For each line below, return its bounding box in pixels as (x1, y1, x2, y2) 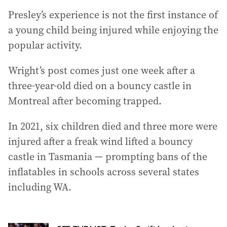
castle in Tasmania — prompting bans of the (8, 149, 207, 164)
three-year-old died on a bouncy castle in (8, 79, 192, 93)
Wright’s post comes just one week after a (8, 63, 195, 78)
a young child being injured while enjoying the (8, 23, 218, 37)
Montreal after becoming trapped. (8, 94, 162, 108)
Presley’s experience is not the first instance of (8, 8, 218, 22)
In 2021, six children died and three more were (8, 119, 217, 134)
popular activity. (8, 38, 82, 53)
